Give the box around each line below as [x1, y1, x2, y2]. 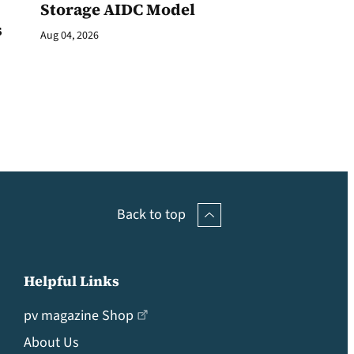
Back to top [117, 205, 186, 224]
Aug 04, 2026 [40, 28, 99, 43]
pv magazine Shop [23, 306, 134, 326]
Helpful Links [23, 271, 119, 291]
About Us [23, 333, 79, 352]
